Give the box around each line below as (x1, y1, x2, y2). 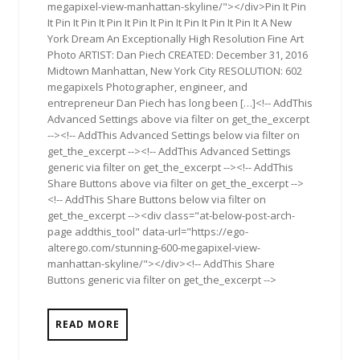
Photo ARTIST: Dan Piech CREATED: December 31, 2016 (47, 47, 308, 62)
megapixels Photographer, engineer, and (47, 80, 247, 94)
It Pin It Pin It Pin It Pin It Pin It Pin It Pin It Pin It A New (47, 15, 292, 30)
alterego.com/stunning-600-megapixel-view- (47, 240, 260, 255)
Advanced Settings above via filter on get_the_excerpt (47, 112, 309, 126)
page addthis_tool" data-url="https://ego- (47, 224, 248, 239)
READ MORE (55, 317, 120, 331)
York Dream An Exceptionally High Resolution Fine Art (47, 31, 304, 46)
